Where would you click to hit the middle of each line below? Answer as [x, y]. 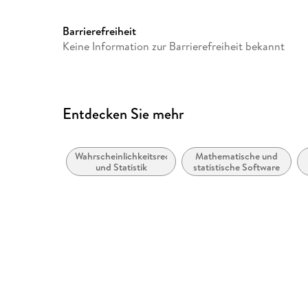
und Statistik [121, 167]
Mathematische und [237, 156]
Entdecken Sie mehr [123, 113]
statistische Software [237, 167]
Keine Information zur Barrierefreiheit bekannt [174, 46]
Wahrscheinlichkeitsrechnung [136, 156]
